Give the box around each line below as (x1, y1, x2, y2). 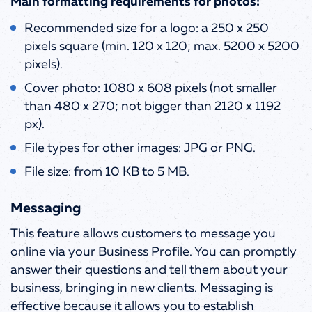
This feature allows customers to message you (10, 227, 276, 240)
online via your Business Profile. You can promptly (10, 245, 297, 258)
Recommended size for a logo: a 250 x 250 (24, 22, 269, 35)
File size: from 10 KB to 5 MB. (24, 165, 189, 178)
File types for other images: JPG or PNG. (24, 141, 256, 155)
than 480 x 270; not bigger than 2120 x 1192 (24, 100, 281, 113)
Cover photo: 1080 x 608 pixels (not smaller (24, 81, 277, 95)
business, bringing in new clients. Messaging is (10, 281, 273, 295)
